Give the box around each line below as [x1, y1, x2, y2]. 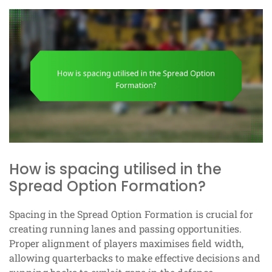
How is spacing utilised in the [9, 158, 222, 179]
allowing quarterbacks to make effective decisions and [9, 251, 260, 264]
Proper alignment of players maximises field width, [9, 236, 243, 250]
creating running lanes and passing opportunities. [9, 222, 242, 235]
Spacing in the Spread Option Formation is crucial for [9, 207, 253, 220]
